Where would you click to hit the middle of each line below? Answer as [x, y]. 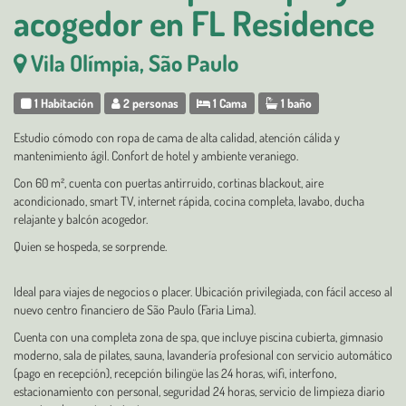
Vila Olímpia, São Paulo [135, 63]
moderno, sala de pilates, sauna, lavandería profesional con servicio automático [203, 355]
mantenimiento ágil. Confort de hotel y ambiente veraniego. [156, 155]
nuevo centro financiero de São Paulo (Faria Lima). [135, 309]
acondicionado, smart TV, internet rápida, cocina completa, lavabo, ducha [189, 201]
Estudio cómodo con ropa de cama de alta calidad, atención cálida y [177, 137]
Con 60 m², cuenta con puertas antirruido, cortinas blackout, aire [169, 183]
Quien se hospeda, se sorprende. [90, 246]
